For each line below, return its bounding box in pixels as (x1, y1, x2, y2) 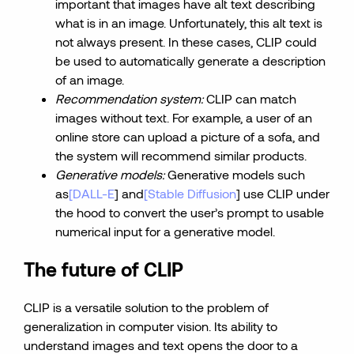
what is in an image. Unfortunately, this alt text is (55, 15, 323, 30)
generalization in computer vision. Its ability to (24, 318, 278, 333)
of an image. (55, 72, 125, 87)
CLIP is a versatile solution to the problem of (24, 299, 269, 314)
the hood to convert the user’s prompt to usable (55, 205, 325, 220)
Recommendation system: (55, 91, 207, 106)
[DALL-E (69, 186, 115, 201)
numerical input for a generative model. (55, 224, 276, 239)
